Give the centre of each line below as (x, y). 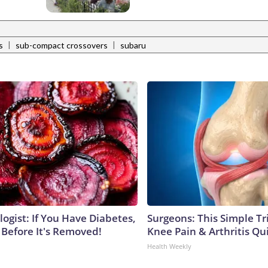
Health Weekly (169, 246)
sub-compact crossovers (62, 45)
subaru (133, 45)
